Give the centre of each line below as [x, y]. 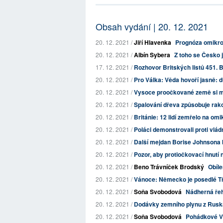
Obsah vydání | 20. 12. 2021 [152, 26]
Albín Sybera [152, 55]
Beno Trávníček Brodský [169, 167]
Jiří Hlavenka [153, 42]
